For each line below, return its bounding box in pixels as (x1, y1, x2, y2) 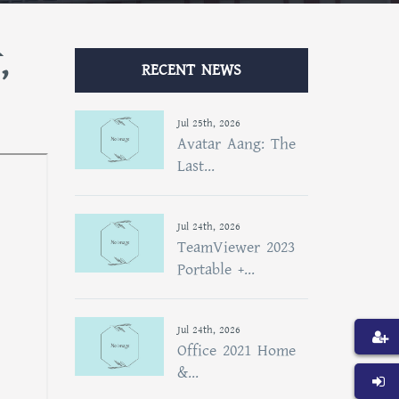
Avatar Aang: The (176, 133, 296, 155)
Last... (176, 155, 215, 177)
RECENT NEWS (141, 59, 241, 81)
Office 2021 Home (176, 339, 296, 362)
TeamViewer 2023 (176, 236, 295, 258)
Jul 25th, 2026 (176, 116, 240, 131)
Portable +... (176, 258, 255, 281)
